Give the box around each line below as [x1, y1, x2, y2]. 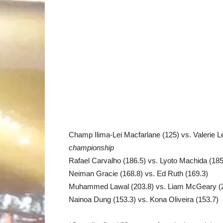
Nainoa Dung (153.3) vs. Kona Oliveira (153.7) [69, 195, 219, 204]
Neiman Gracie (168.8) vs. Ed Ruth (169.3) [69, 169, 208, 178]
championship [69, 143, 114, 152]
